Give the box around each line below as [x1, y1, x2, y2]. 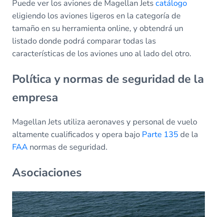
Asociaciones [12, 165, 82, 181]
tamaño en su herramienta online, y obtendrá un [12, 22, 183, 34]
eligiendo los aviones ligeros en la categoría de [12, 10, 181, 21]
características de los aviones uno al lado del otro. [12, 47, 193, 59]
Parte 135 [141, 129, 178, 140]
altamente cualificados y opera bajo [12, 129, 142, 140]
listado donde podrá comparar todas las [12, 35, 156, 46]
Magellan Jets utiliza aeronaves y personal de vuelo [12, 116, 197, 128]
